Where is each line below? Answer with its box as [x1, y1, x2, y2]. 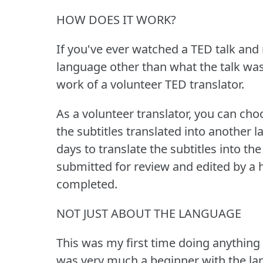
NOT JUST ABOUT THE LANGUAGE [56, 205, 241, 221]
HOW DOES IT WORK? [56, 11, 176, 28]
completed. [56, 176, 117, 192]
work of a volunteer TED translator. [56, 76, 244, 92]
